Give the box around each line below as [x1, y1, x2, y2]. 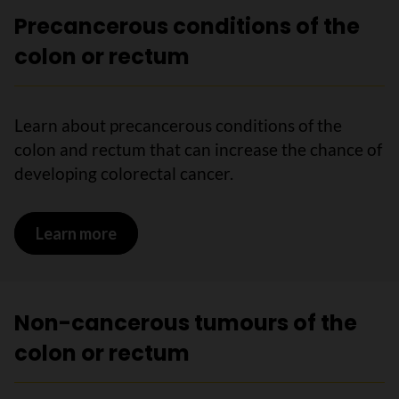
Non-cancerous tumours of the [14, 308, 357, 338]
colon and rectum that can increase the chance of [14, 139, 382, 159]
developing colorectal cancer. [14, 163, 233, 183]
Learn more [35, 223, 117, 243]
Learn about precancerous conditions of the [14, 115, 342, 135]
